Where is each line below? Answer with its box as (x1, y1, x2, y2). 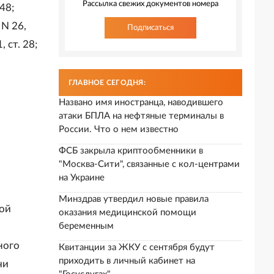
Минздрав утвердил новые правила (59, 194, 209, 204)
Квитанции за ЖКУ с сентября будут (59, 243, 215, 252)
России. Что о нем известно (59, 125, 179, 134)
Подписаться (127, 23, 174, 32)
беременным (59, 221, 114, 231)
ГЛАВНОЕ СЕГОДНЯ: (68, 79, 146, 86)
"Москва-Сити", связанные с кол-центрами (59, 160, 240, 169)
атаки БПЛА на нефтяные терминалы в (59, 111, 224, 120)
